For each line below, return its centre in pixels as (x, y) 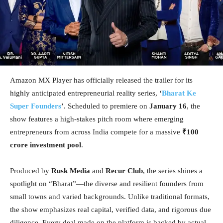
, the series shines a (173, 170)
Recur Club (124, 170)
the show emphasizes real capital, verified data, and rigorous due (111, 209)
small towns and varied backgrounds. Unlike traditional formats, (110, 196)
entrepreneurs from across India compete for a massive (96, 132)
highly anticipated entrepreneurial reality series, (85, 93)
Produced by (31, 170)
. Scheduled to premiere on (107, 106)
